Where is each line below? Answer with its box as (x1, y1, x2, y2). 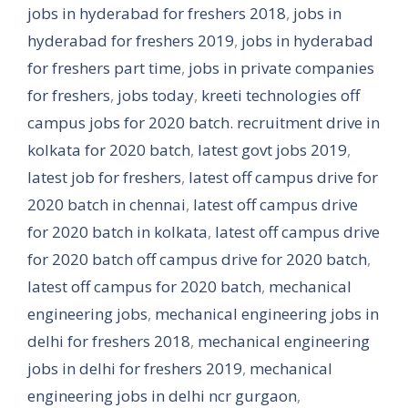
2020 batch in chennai (27, 194, 186, 215)
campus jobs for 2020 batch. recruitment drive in (27, 112, 380, 133)
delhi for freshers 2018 (27, 331, 190, 352)
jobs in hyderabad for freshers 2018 (27, 3, 286, 24)
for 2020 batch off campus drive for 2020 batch (27, 249, 367, 270)
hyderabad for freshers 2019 (27, 30, 234, 51)
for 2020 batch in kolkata (27, 221, 208, 242)
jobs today (117, 85, 194, 106)
